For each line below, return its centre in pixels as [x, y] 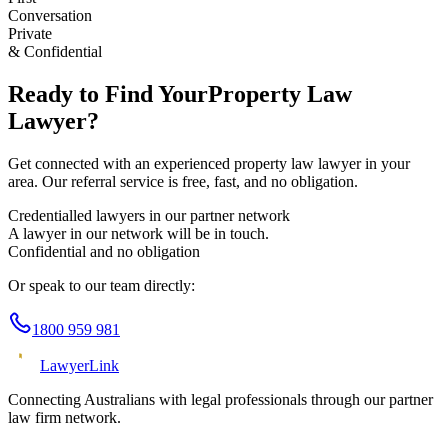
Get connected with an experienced [121, 163]
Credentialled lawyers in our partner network [149, 215]
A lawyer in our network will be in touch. [138, 233]
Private [30, 33]
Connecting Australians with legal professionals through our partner [220, 399]
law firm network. [64, 417]
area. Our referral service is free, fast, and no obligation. [183, 181]
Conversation [50, 15]
